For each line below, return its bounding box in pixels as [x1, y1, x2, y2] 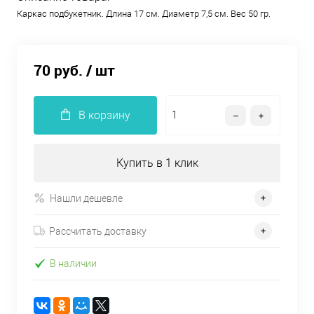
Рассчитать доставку [49, 225, 146, 237]
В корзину [78, 109, 130, 123]
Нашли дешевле [50, 192, 123, 204]
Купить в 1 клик [116, 156, 198, 170]
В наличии [50, 258, 97, 270]
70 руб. [34, 60, 83, 81]
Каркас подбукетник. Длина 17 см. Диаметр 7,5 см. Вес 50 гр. [17, 8, 271, 19]
